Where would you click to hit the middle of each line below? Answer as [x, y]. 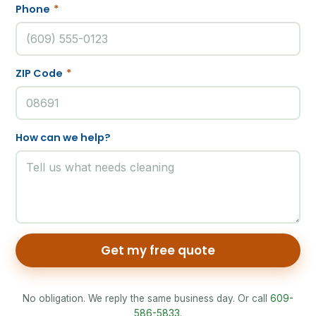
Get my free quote [158, 251]
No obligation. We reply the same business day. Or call [146, 298]
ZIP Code [41, 74]
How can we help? [63, 138]
